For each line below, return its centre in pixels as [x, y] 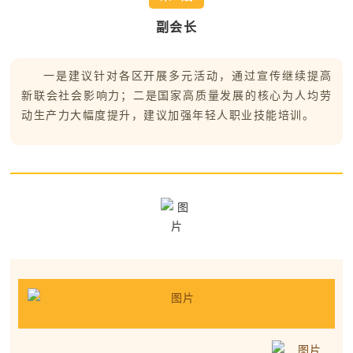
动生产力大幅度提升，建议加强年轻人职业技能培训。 [168, 115]
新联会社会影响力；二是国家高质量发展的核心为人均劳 [176, 96]
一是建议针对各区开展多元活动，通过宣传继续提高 [188, 76]
